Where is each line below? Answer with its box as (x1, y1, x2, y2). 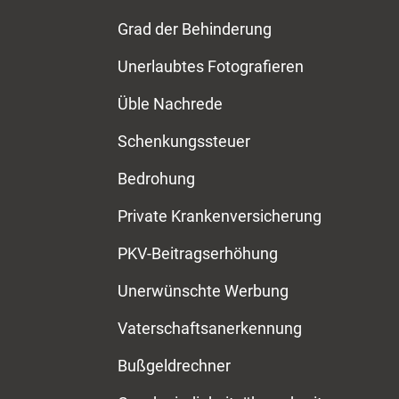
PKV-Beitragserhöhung (118, 244, 278, 263)
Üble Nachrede (118, 94, 223, 113)
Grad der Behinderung (118, 20, 272, 38)
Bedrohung (118, 169, 195, 188)
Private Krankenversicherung (118, 207, 322, 225)
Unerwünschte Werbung (118, 281, 289, 300)
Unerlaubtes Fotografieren (118, 57, 304, 76)
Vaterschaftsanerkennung (118, 319, 302, 338)
